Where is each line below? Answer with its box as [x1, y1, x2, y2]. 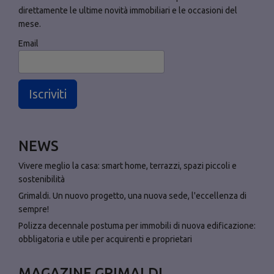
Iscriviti [29, 87, 67, 102]
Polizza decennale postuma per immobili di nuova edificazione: [18, 221, 256, 231]
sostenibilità [18, 174, 65, 185]
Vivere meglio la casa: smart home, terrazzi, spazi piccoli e [18, 161, 237, 171]
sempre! [18, 204, 49, 215]
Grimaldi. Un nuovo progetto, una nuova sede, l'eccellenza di [18, 191, 246, 201]
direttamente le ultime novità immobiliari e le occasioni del [18, 6, 237, 16]
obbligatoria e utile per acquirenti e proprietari [18, 234, 192, 245]
